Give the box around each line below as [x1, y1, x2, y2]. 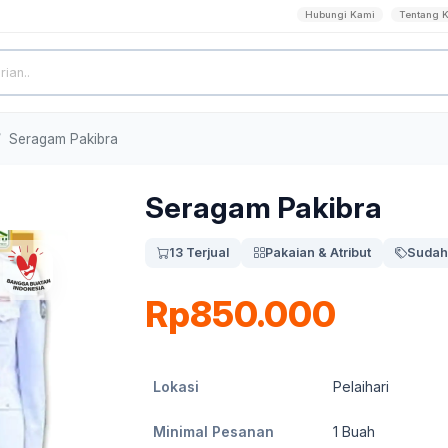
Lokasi [153, 378, 199, 395]
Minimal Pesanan [153, 423, 274, 440]
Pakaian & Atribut [265, 245, 371, 260]
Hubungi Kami [305, 9, 375, 20]
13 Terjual [169, 245, 229, 260]
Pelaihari [333, 378, 389, 395]
